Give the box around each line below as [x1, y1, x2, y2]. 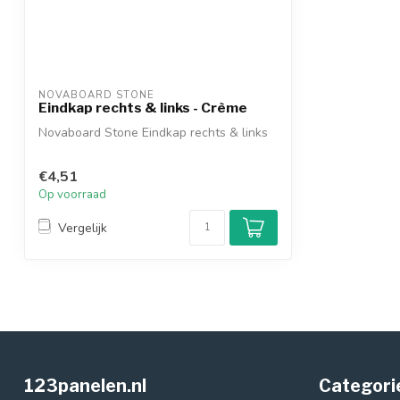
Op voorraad [38, 187, 106, 204]
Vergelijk [58, 219, 107, 237]
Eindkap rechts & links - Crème [38, 99, 247, 116]
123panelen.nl [24, 375, 146, 397]
